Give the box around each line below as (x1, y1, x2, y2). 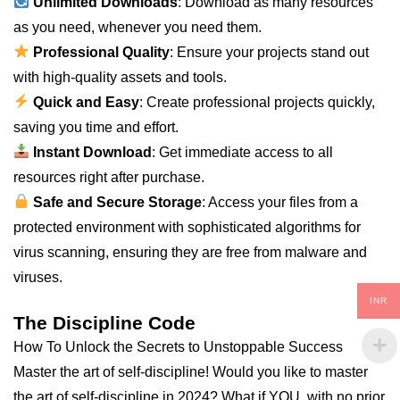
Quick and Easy (33, 94, 140, 110)
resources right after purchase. (13, 169, 204, 185)
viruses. (13, 269, 62, 285)
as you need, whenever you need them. (13, 19, 262, 35)
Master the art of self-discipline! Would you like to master (13, 363, 368, 379)
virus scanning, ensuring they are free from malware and (13, 244, 367, 260)
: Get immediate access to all (152, 144, 334, 160)
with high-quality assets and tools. (13, 69, 227, 85)
